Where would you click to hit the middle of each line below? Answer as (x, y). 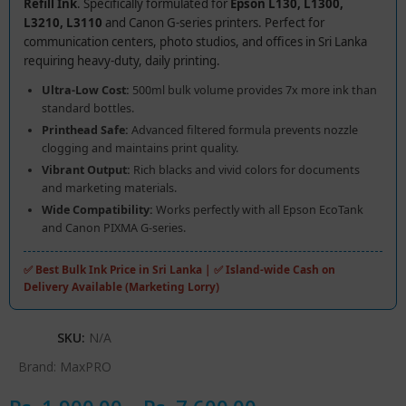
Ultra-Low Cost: (86, 90)
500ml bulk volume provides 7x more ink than (254, 90)
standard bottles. (88, 108)
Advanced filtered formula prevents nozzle (244, 130)
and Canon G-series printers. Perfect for (214, 22)
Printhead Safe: (86, 130)
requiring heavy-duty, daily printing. (122, 60)
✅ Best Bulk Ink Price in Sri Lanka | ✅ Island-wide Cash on (180, 269)
